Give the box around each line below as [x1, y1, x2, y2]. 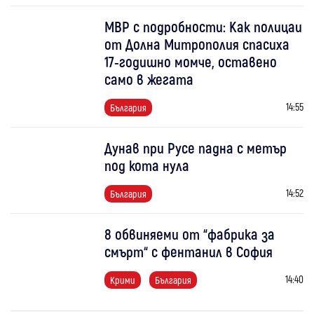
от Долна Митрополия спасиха [104, 34, 290, 53]
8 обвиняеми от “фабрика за [104, 224, 275, 243]
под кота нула [104, 156, 190, 174]
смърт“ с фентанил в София [104, 242, 273, 260]
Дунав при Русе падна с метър [104, 138, 287, 156]
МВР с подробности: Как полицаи [104, 17, 303, 35]
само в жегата [104, 69, 194, 88]
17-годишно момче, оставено [104, 52, 278, 70]
